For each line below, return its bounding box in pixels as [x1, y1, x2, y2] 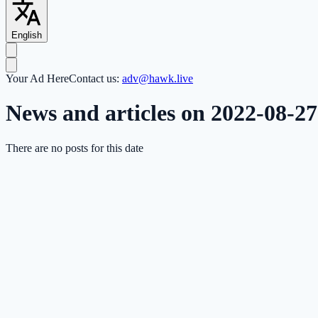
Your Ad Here [6, 72, 69, 85]
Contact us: [69, 72, 122, 85]
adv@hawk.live [122, 72, 193, 85]
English [11, 30, 42, 41]
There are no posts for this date [6, 141, 143, 154]
